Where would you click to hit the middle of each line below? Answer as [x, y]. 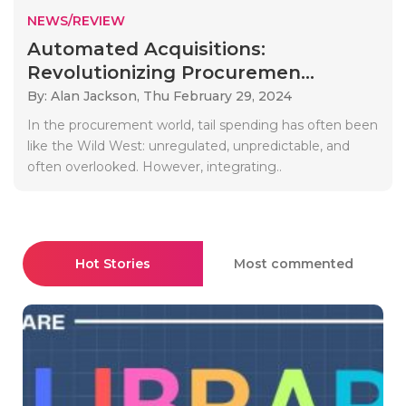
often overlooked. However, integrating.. [155, 166]
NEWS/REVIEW [76, 20]
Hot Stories [113, 263]
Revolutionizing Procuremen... [171, 72]
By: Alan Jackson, [85, 96]
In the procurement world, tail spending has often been [203, 125]
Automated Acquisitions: [146, 48]
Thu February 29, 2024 [217, 96]
